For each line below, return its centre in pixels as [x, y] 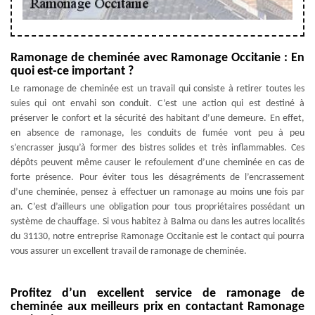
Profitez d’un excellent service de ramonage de [157, 293]
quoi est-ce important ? [72, 71]
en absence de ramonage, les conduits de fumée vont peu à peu [157, 133]
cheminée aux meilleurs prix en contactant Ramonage [157, 307]
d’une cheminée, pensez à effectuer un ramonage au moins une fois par [157, 192]
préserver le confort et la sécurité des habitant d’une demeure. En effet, [157, 118]
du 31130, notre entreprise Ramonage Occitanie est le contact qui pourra [157, 236]
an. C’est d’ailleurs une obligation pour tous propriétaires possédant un [157, 207]
